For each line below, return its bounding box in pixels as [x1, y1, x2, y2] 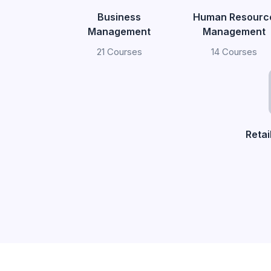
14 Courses [211, 46, 257, 57]
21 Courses [96, 46, 142, 57]
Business [97, 11, 141, 23]
